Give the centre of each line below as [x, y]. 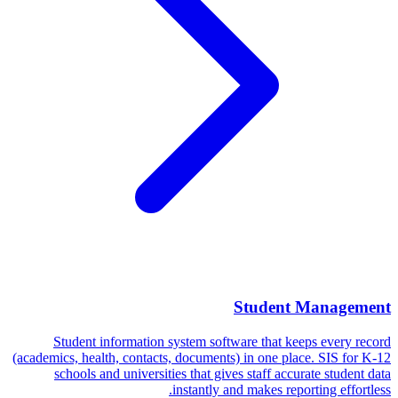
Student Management [312, 307]
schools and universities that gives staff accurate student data [223, 373]
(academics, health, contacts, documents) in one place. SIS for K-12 [202, 357]
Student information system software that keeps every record [222, 341]
